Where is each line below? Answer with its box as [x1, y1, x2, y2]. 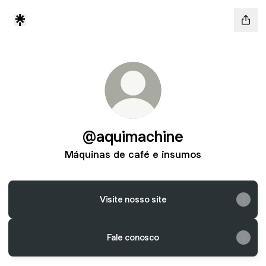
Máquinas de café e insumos [65, 148, 201, 161]
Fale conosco [107, 232, 159, 243]
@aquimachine [83, 126, 183, 146]
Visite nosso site [99, 194, 167, 205]
